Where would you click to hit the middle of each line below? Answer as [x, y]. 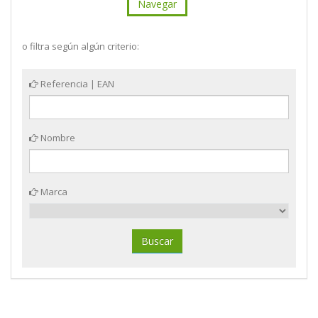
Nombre [57, 138]
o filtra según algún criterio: [81, 46]
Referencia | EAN [76, 84]
